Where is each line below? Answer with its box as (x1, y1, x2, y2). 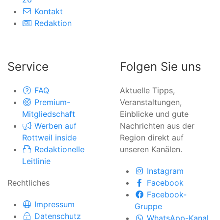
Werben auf (34, 120, 77, 131)
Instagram (147, 165, 184, 176)
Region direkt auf (120, 132, 184, 142)
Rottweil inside (22, 132, 77, 142)
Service (7, 59, 49, 74)
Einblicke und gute (120, 109, 189, 119)
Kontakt (34, 6, 63, 16)
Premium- (34, 97, 70, 107)
